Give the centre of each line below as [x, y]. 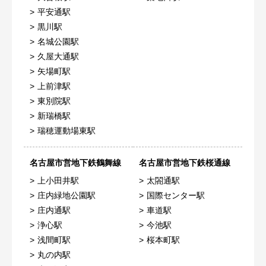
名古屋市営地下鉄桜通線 [185, 163]
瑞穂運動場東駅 [66, 131]
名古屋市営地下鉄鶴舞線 [75, 163]
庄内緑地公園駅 [66, 196]
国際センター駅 [176, 196]
